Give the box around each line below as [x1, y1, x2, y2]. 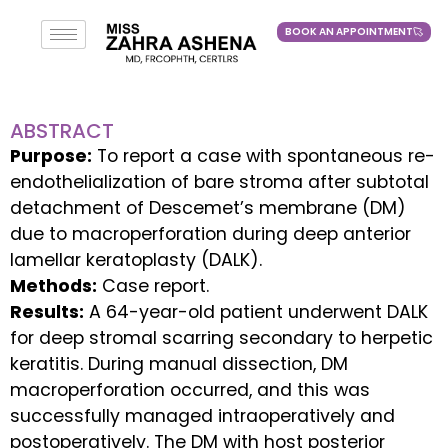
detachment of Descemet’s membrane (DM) [10, 196, 406, 221]
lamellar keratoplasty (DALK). [10, 248, 262, 273]
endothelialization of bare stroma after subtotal [10, 170, 429, 195]
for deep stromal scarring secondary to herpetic [10, 326, 433, 351]
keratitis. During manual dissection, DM [10, 352, 348, 377]
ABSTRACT [10, 117, 114, 146]
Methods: [10, 274, 97, 299]
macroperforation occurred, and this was [10, 378, 370, 403]
